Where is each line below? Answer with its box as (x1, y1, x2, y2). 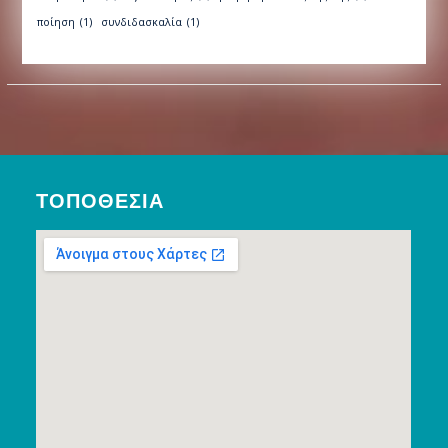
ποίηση (36, 15, 75, 30)
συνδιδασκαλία (100, 15, 182, 30)
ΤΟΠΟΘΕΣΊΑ (36, 187, 165, 214)
